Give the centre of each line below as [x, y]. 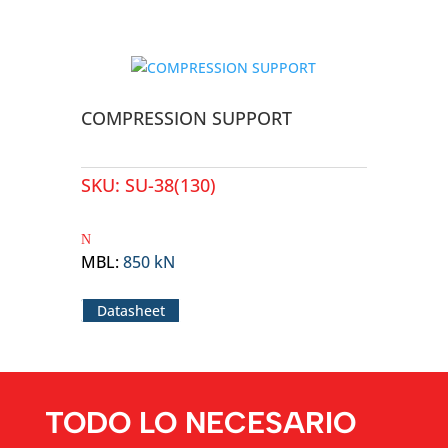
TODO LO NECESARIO [200, 422]
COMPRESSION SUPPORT [186, 118]
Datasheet [130, 310]
